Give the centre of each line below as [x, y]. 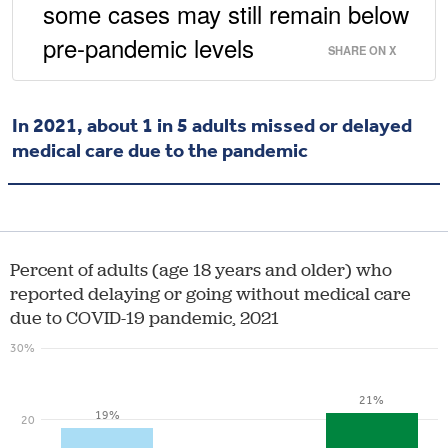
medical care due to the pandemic [160, 150]
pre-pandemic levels [148, 48]
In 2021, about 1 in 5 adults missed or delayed [212, 125]
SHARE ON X [362, 50]
